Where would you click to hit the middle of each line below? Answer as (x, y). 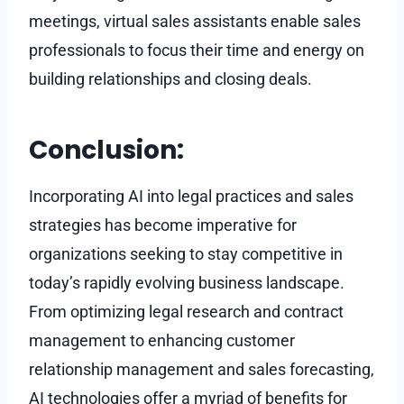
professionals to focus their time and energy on (197, 50)
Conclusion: (106, 150)
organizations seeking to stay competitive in (186, 253)
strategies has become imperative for (163, 225)
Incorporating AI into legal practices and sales (191, 196)
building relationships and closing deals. (170, 78)
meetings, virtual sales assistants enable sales (195, 21)
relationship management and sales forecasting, (202, 369)
